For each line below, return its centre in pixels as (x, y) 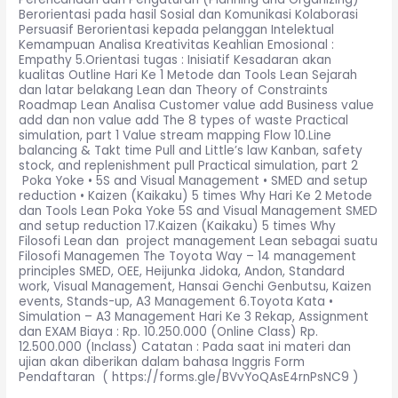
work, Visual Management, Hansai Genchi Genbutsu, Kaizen (195, 287)
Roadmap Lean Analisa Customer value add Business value (197, 106)
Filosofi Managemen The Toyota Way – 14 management (188, 257)
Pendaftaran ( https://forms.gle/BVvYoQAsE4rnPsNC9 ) (189, 378)
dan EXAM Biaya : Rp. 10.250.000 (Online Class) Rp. (169, 332)
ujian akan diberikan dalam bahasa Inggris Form (162, 362)
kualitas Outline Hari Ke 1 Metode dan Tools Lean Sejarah (188, 76)
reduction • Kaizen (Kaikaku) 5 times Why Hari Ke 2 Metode (196, 196)
